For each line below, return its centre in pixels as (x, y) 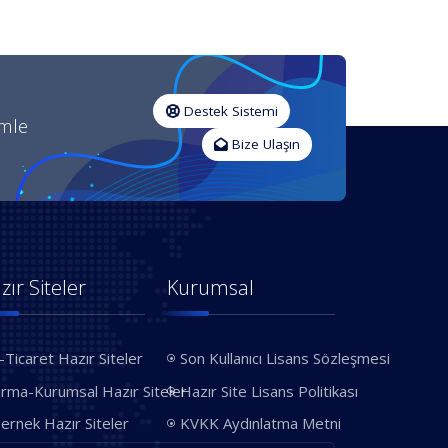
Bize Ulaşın (264, 144)
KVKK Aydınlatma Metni (261, 423)
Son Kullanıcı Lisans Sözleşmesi (285, 358)
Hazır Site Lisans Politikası (269, 390)
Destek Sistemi (228, 111)
